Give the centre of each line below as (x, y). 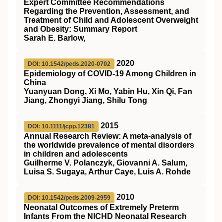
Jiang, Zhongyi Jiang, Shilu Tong (85, 100)
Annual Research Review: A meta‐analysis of (108, 136)
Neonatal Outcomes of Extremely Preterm (101, 207)
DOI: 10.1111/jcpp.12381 (61, 126)
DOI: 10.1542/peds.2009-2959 (69, 198)
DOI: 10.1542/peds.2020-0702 (69, 64)
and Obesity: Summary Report (81, 29)
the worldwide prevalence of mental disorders (109, 145)
